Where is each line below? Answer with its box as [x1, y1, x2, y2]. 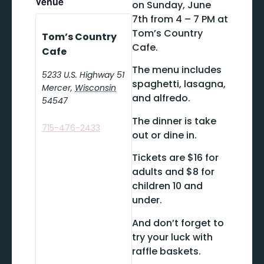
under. [132, 193, 162, 207]
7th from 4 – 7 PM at [132, 12, 228, 26]
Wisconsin [75, 82, 116, 94]
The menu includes [132, 63, 222, 77]
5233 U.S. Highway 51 [42, 69, 124, 81]
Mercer [42, 82, 71, 94]
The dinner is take [132, 114, 216, 128]
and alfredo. [132, 91, 190, 105]
